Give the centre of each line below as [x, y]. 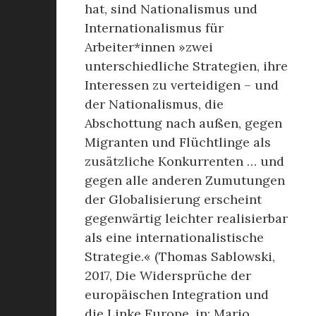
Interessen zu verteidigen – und [182, 85]
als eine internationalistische [174, 237]
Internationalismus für [154, 28]
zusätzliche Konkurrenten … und [184, 161]
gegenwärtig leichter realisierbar [186, 218]
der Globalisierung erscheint [173, 199]
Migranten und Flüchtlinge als [178, 142]
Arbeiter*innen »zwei [149, 47]
